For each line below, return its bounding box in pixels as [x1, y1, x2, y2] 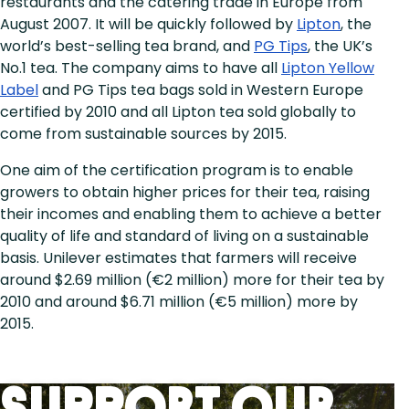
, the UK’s [308, 35, 372, 57]
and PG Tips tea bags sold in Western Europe [38, 79, 363, 100]
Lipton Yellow [281, 57, 374, 79]
